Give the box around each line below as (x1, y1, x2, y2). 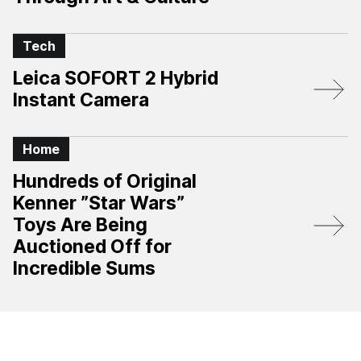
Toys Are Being (13, 214, 147, 236)
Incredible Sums (13, 257, 156, 280)
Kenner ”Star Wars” (13, 192, 185, 214)
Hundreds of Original (13, 170, 197, 193)
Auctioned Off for (13, 235, 172, 258)
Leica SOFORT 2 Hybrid (13, 67, 218, 89)
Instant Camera (13, 89, 149, 111)
